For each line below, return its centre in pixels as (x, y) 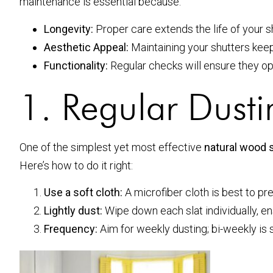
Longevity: (69, 29)
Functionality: (76, 65)
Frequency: (71, 229)
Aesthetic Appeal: (86, 47)
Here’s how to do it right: (76, 165)
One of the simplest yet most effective (112, 147)
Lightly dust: (73, 210)
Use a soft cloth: (83, 192)
